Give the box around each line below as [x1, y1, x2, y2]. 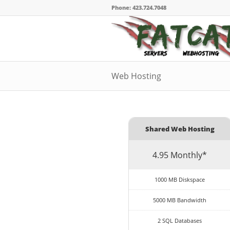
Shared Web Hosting [145, 124, 215, 134]
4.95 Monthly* [152, 149, 207, 161]
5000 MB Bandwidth [153, 196, 207, 204]
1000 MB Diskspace [155, 175, 205, 183]
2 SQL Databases [158, 217, 202, 225]
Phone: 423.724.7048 [111, 4, 166, 11]
